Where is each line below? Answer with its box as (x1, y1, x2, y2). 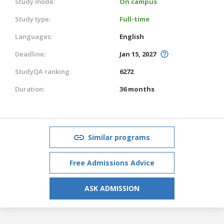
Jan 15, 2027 (119, 49, 156, 58)
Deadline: (15, 49, 45, 58)
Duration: (15, 84, 44, 93)
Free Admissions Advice (69, 157, 154, 167)
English (119, 31, 144, 41)
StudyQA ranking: (15, 66, 71, 76)
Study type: (15, 14, 50, 23)
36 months (119, 84, 154, 93)
